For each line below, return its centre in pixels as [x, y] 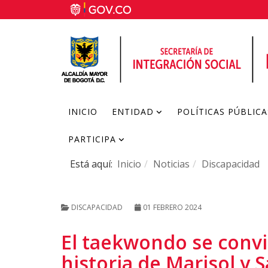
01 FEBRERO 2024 [172, 207]
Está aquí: [94, 164]
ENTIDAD [133, 112]
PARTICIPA [92, 139]
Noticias [171, 164]
